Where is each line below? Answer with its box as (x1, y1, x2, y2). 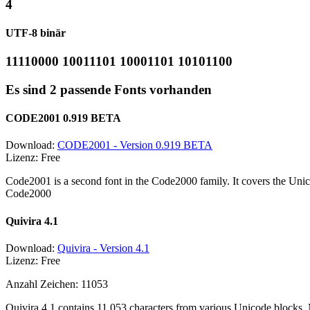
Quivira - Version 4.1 (57, 241, 149, 254)
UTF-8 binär (6, 26, 66, 39)
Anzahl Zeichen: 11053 (6, 277, 108, 290)
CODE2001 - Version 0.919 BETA (57, 139, 212, 152)
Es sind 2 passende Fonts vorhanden (6, 82, 212, 97)
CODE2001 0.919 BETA (6, 112, 121, 125)
